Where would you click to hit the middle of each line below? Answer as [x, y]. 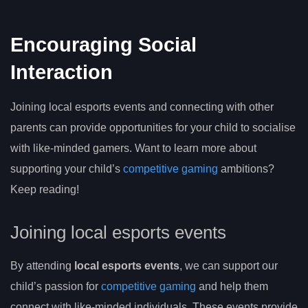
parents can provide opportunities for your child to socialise [153, 127]
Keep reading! [45, 189]
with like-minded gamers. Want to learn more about [133, 148]
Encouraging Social [103, 44]
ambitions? [246, 168]
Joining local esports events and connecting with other [142, 107]
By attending [42, 266]
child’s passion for [56, 287]
